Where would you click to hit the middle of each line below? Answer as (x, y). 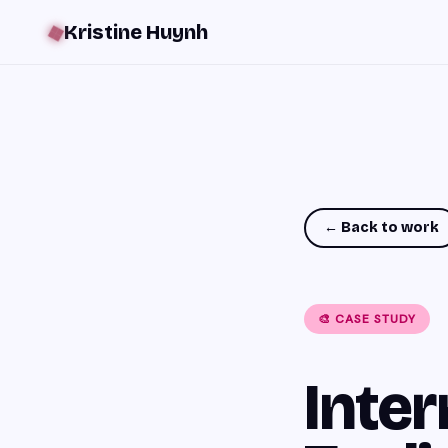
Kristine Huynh (136, 32)
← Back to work (381, 227)
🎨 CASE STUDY (367, 319)
